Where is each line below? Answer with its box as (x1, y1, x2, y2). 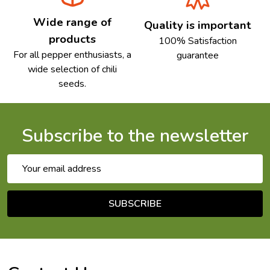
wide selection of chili (28, 63, 118, 77)
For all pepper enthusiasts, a (13, 48, 132, 62)
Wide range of (33, 14, 112, 31)
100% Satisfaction (158, 34, 237, 48)
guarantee (176, 49, 219, 63)
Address (7, 169, 43, 183)
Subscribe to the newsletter (22, 124, 248, 149)
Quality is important (143, 17, 251, 34)
